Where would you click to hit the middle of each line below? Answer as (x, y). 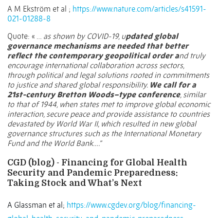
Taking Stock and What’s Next (75, 183)
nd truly (192, 56)
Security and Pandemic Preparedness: (92, 173)
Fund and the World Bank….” (54, 143)
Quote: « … (24, 36)
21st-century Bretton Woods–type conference (94, 95)
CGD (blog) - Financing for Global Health (97, 163)
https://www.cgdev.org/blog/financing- (131, 205)
